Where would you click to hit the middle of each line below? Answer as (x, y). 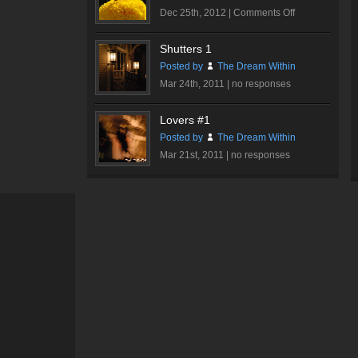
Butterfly (312, 30)
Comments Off (264, 13)
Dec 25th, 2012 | (197, 13)
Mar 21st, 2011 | (195, 155)
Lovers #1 (185, 120)
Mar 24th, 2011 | (196, 84)
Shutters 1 (186, 49)
